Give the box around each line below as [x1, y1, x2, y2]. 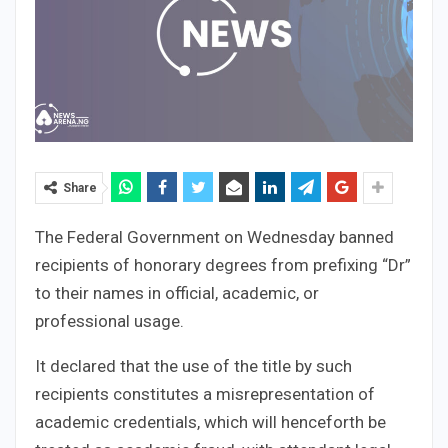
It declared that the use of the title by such [35, 355, 352, 376]
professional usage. [35, 310, 184, 331]
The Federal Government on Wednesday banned [35, 226, 394, 247]
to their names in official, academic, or [35, 282, 319, 303]
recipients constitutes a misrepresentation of [35, 383, 375, 404]
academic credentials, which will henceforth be [35, 411, 386, 432]
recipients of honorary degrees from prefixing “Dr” [35, 254, 411, 275]
